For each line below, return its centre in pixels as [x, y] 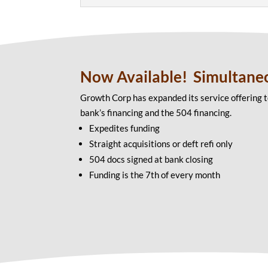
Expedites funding [125, 128]
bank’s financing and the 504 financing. [156, 112]
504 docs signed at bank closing [151, 159]
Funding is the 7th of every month [155, 174]
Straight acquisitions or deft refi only [161, 143]
